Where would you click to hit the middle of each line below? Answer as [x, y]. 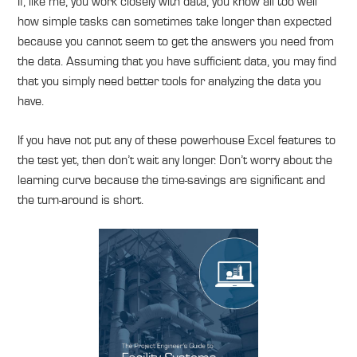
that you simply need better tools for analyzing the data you [170, 80]
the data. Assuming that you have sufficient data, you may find [177, 61]
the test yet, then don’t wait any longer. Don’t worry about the [175, 160]
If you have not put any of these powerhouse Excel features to [177, 140]
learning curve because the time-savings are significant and [172, 180]
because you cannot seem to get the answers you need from [176, 41]
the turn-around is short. [81, 200]
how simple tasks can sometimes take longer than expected [175, 21]
